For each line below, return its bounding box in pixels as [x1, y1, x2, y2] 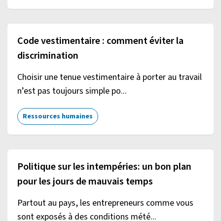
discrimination [17, 48, 78, 63]
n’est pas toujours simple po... [17, 84, 127, 97]
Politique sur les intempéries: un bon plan [17, 159, 191, 174]
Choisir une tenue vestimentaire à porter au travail [17, 71, 202, 83]
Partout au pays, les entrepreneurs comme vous [17, 196, 193, 209]
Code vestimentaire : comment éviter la [17, 34, 184, 48]
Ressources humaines [23, 111, 93, 121]
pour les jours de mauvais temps [17, 174, 153, 188]
